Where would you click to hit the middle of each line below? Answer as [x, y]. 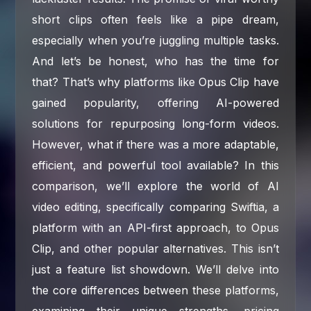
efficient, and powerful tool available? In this [155, 165]
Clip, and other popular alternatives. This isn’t [155, 248]
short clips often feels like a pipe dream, [155, 19]
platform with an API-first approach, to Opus [155, 227]
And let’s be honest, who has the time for [155, 61]
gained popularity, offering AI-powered [155, 102]
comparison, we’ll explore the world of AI [155, 186]
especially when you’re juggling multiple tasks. [155, 40]
